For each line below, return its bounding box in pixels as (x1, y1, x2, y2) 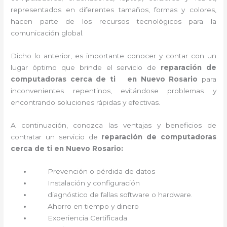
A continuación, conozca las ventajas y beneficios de (11, 121, 216, 129)
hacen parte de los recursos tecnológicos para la (11, 17, 216, 25)
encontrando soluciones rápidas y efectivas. (11, 98, 161, 106)
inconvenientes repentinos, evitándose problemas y (11, 86, 216, 95)
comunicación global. (11, 29, 84, 37)
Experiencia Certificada (48, 213, 128, 222)
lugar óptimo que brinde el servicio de (11, 63, 161, 71)
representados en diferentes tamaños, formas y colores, (11, 6, 216, 14)
